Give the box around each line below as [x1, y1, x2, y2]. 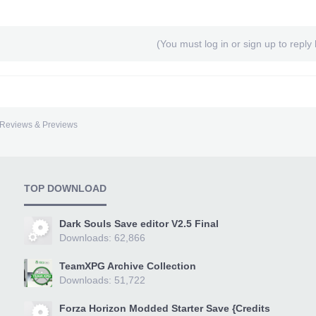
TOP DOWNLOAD [23, 183, 107, 194]
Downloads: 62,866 [59, 232, 145, 243]
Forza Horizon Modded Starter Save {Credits [59, 303, 270, 314]
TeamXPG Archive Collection [59, 260, 196, 272]
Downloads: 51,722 [59, 274, 145, 286]
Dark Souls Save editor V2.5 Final [59, 218, 219, 229]
